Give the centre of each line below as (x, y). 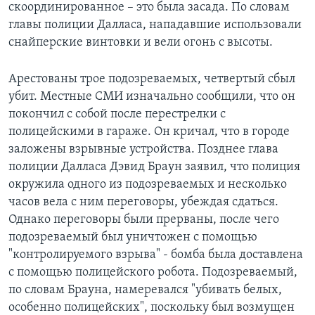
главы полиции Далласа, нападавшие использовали (155, 25)
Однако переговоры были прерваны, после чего (144, 219)
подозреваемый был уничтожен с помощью (133, 237)
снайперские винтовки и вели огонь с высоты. (141, 42)
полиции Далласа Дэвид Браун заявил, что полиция (154, 167)
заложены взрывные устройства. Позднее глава (143, 149)
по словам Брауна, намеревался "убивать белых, (145, 290)
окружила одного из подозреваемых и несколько (148, 184)
